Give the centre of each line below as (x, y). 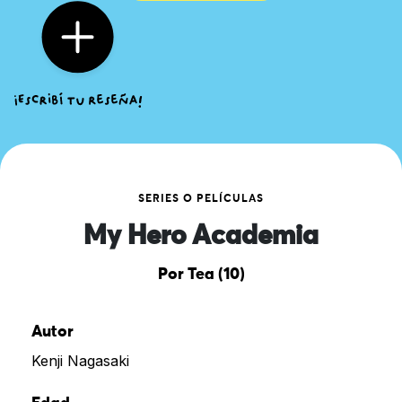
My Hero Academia (201, 236)
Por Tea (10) (201, 274)
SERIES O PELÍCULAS (201, 199)
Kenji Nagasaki (80, 360)
